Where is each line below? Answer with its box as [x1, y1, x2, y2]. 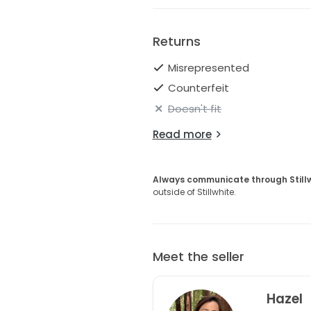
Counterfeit [168, 81, 229, 96]
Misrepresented [168, 60, 249, 75]
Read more [152, 126, 212, 142]
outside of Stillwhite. [152, 185, 236, 198]
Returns [152, 32, 201, 50]
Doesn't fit [168, 101, 221, 116]
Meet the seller [152, 247, 244, 265]
